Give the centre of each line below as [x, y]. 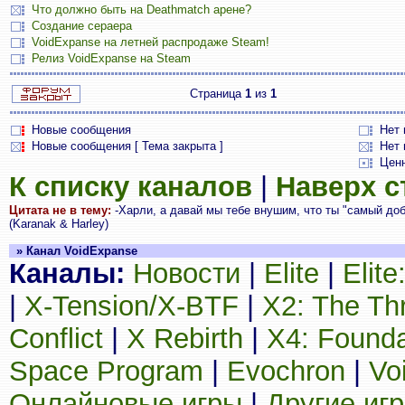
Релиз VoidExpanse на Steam [111, 58]
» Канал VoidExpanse [73, 251]
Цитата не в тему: [60, 210]
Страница [217, 94]
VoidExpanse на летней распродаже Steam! [151, 42]
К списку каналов [131, 187]
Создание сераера [82, 26]
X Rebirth [185, 339]
